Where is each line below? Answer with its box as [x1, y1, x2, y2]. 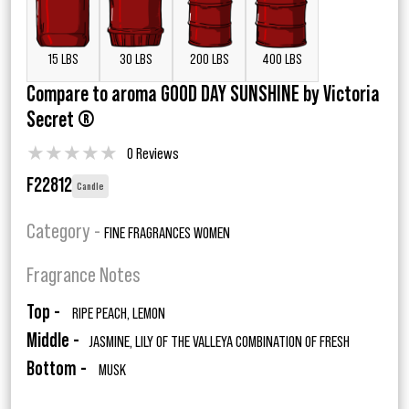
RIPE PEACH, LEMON [69, 305, 165, 322]
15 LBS [47, 52, 79, 68]
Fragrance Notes [26, 265, 141, 288]
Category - [26, 221, 104, 244]
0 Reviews [127, 145, 179, 163]
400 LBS [262, 52, 302, 68]
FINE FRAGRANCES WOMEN [104, 225, 230, 242]
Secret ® [26, 110, 94, 132]
